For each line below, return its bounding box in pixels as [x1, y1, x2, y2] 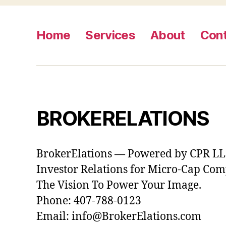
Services [85, 28, 136, 43]
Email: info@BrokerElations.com [36, 210, 201, 224]
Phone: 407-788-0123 [36, 194, 141, 208]
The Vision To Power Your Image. [36, 179, 201, 193]
